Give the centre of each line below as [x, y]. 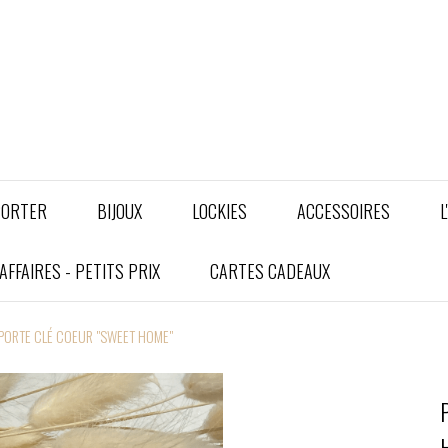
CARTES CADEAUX [270, 271]
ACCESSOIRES [343, 211]
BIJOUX [119, 211]
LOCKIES [219, 211]
